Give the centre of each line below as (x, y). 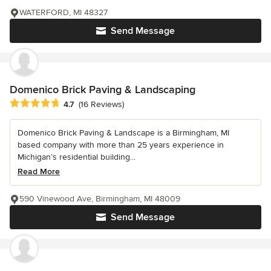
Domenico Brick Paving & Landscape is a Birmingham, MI (123, 132)
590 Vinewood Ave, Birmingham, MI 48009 (100, 198)
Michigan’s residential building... (77, 157)
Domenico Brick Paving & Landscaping (103, 89)
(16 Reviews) (101, 105)
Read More (39, 171)
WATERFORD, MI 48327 (64, 12)
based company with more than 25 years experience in (121, 145)
